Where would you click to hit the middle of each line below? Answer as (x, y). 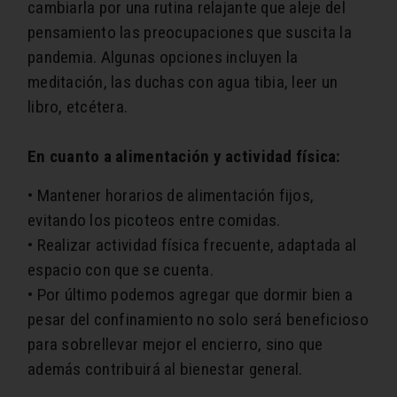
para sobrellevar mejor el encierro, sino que (175, 345)
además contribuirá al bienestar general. (165, 370)
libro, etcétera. (78, 107)
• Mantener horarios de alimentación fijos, (171, 196)
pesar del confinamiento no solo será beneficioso (198, 320)
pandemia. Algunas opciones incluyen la (163, 58)
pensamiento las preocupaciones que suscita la (190, 33)
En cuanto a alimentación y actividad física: (184, 157)
